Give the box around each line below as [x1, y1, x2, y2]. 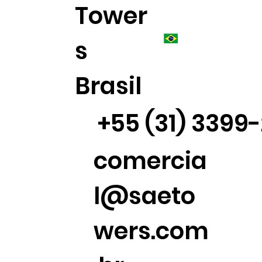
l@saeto [94, 180, 196, 213]
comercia [94, 144, 208, 178]
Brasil [75, 69, 142, 102]
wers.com [94, 215, 209, 248]
